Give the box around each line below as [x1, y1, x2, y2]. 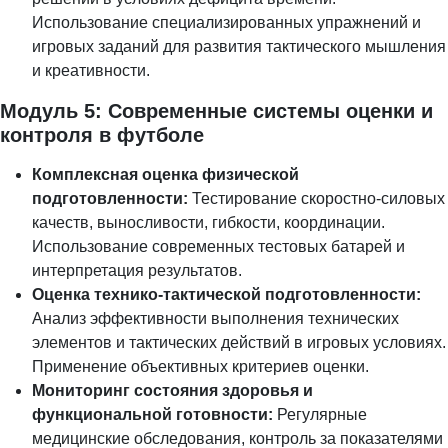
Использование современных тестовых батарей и [32, 237, 405, 255]
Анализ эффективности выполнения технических [32, 309, 399, 327]
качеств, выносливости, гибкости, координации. [32, 213, 385, 231]
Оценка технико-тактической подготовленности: [32, 285, 421, 303]
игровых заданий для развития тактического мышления [32, 37, 446, 55]
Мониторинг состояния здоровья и [32, 381, 313, 399]
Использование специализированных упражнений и [32, 13, 421, 31]
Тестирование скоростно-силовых [188, 189, 445, 207]
